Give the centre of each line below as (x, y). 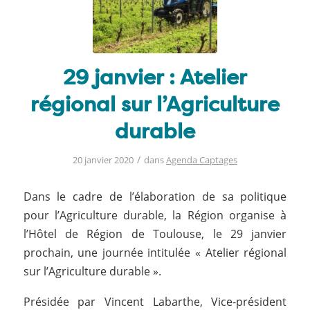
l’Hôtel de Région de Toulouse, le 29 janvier (155, 234)
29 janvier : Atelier (155, 77)
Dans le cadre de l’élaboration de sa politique (155, 196)
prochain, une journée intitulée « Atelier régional (155, 252)
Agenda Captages (201, 160)
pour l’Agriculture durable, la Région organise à (155, 215)
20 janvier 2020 (103, 160)
